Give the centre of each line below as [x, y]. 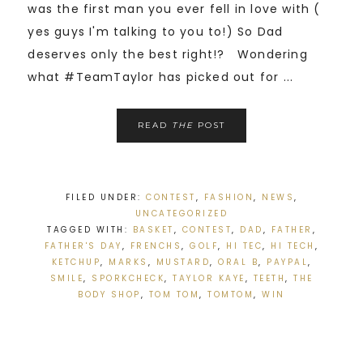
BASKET [153, 230]
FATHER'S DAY [83, 246]
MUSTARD [183, 263]
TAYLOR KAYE [209, 279]
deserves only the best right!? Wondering [168, 55]
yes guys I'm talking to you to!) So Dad [156, 32]
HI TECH [293, 246]
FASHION [228, 198]
